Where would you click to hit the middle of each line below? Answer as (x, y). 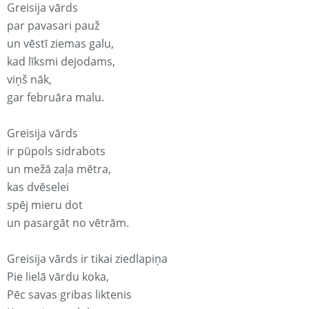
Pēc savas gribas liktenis (69, 295)
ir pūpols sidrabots (56, 151)
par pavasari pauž (53, 26)
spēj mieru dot (45, 205)
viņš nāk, (29, 80)
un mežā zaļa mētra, (59, 169)
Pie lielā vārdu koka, (58, 277)
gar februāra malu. (56, 98)
